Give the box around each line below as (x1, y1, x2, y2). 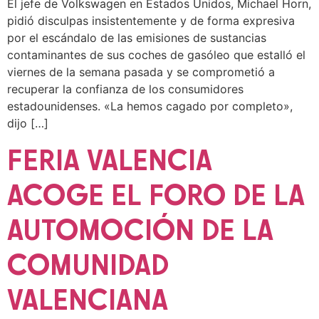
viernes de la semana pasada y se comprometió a (7, 65, 275, 80)
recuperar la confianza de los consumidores (7, 82, 244, 97)
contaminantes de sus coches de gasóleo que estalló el (7, 48, 305, 63)
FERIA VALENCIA (7, 141, 212, 177)
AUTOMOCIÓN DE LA (7, 211, 273, 247)
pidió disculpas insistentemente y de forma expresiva (7, 14, 295, 28)
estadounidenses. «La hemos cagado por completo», (7, 99, 293, 114)
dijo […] (7, 116, 48, 131)
